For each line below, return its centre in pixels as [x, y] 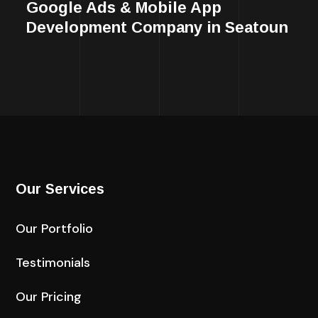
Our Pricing [49, 296]
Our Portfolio [55, 228]
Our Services [60, 188]
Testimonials [53, 262]
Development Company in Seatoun [158, 27]
